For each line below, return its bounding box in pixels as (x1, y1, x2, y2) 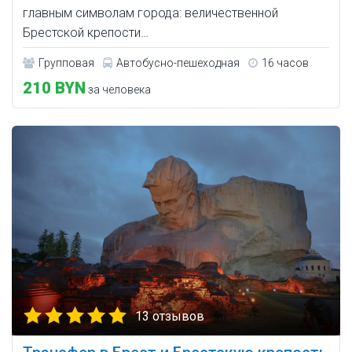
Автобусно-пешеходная (116, 57, 240, 70)
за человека (86, 83, 151, 97)
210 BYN (23, 79, 86, 98)
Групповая (38, 57, 94, 70)
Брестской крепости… (23, 25, 148, 41)
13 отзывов (135, 309, 204, 324)
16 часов (262, 57, 309, 70)
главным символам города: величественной (23, 5, 278, 21)
